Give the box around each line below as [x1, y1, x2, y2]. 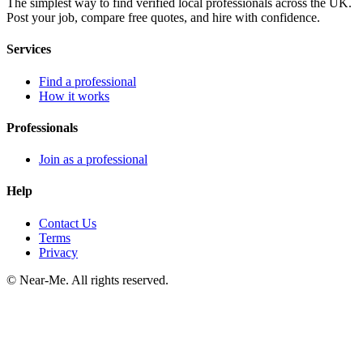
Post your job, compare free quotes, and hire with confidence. [6, 11, 320, 25]
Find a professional [39, 74, 136, 88]
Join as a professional [39, 152, 147, 167]
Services [6, 42, 51, 57]
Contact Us [39, 216, 96, 230]
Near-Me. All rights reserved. [19, 272, 169, 287]
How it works [39, 88, 109, 103]
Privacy [39, 245, 78, 259]
